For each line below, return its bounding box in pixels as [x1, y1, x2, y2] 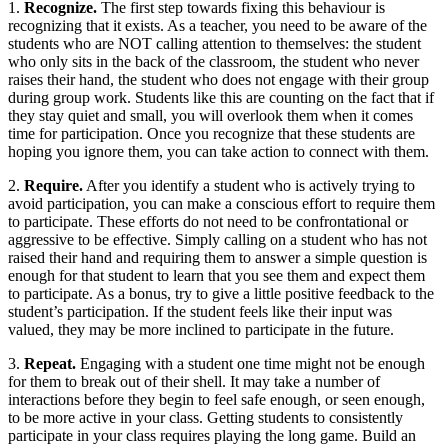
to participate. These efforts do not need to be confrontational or [8, 212, 408, 230]
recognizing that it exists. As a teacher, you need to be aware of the [8, 16, 427, 34]
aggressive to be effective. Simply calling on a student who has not [8, 230, 427, 248]
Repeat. [24, 354, 76, 372]
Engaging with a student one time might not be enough [76, 354, 425, 372]
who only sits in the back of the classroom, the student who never [8, 52, 419, 70]
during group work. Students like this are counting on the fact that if [8, 88, 434, 106]
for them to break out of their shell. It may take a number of [8, 372, 380, 390]
